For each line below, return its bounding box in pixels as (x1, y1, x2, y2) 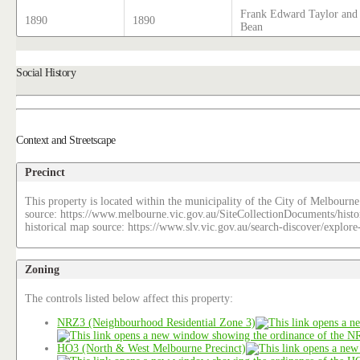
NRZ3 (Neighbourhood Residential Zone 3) (57, 317, 256, 329)
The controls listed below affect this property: (25, 292, 234, 305)
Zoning (25, 263, 60, 276)
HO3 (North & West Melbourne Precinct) (57, 342, 247, 355)
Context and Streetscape (16, 133, 116, 146)
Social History (16, 66, 76, 80)
